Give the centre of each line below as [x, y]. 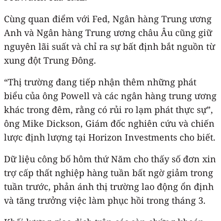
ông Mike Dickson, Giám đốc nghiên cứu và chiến [109, 123]
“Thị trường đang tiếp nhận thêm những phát [100, 82]
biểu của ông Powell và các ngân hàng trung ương [110, 95]
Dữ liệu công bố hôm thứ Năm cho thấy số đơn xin [110, 159]
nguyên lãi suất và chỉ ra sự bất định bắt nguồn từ [110, 46]
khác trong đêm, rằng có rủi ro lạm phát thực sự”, [109, 109]
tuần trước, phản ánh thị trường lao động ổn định [109, 186]
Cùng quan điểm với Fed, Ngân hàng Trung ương [108, 18]
